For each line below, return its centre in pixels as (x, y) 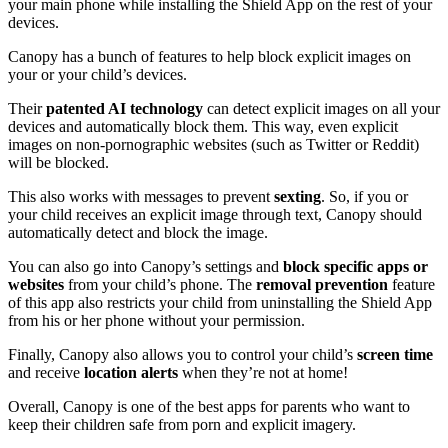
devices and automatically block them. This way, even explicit (203, 126)
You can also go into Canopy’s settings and (145, 266)
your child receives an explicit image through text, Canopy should (215, 214)
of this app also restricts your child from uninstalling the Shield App (220, 302)
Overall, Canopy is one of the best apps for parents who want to (209, 406)
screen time (395, 354)
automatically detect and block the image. (140, 232)
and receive (46, 372)
